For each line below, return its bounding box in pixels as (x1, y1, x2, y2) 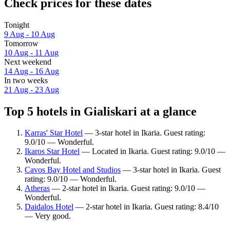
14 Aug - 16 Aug (4, 66, 59, 75)
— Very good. (25, 212, 71, 221)
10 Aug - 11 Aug (4, 48, 59, 57)
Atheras (25, 184, 50, 193)
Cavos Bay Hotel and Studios (25, 165, 121, 175)
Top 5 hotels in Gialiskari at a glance (4, 104, 197, 118)
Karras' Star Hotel (25, 128, 83, 138)
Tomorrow (4, 39, 39, 48)
